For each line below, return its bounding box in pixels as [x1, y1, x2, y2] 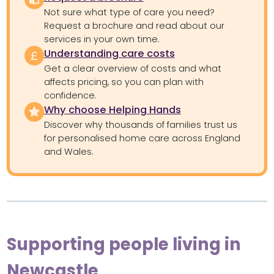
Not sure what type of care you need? [43, 6, 215, 18]
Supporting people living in [6, 232, 241, 256]
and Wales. [43, 145, 93, 158]
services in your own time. [43, 32, 159, 45]
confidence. [43, 89, 96, 102]
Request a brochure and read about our [43, 19, 224, 32]
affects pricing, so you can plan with [43, 75, 204, 88]
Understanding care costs [43, 46, 175, 61]
